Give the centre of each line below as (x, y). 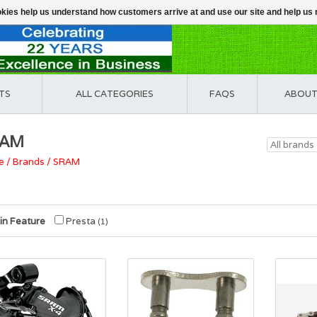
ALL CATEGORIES (115, 94)
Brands (29, 162)
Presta (81, 221)
